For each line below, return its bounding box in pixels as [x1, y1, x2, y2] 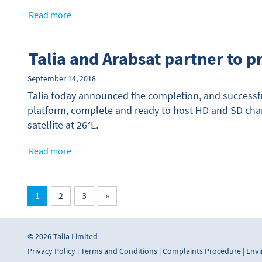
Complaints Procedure [163, 246, 241, 257]
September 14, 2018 [27, 73, 96, 84]
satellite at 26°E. [27, 118, 98, 132]
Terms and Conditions [81, 246, 157, 257]
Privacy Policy [27, 246, 75, 257]
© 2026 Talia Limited [27, 231, 98, 242]
